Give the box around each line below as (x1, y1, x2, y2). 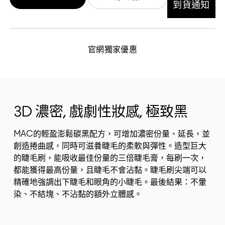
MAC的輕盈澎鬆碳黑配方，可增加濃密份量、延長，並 (14, 130, 210, 139)
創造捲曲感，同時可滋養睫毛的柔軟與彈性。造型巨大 (14, 142, 206, 151)
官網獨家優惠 (88, 46, 137, 54)
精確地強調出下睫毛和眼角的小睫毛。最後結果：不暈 (14, 178, 206, 187)
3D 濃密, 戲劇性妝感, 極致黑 (14, 105, 188, 120)
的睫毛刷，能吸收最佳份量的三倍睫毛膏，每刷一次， (14, 154, 206, 163)
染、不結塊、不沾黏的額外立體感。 (14, 190, 142, 199)
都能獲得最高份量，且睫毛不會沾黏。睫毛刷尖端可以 (14, 166, 206, 175)
